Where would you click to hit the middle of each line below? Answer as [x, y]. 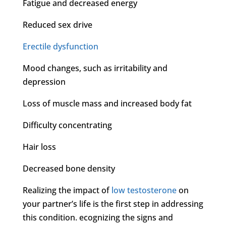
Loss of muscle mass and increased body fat [107, 103]
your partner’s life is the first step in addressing [113, 204]
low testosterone [144, 190]
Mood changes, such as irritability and [95, 68]
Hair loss [39, 147]
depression [44, 81]
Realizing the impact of [67, 190]
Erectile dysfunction [60, 46]
